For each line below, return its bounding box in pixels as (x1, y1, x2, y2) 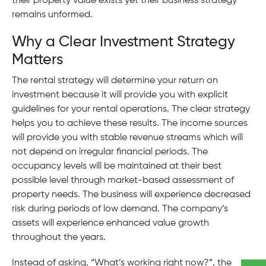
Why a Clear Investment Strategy (12, 34, 235, 50)
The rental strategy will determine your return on (12, 76, 218, 86)
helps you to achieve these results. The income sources (12, 119, 248, 129)
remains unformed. (12, 9, 93, 20)
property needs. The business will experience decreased (12, 190, 251, 200)
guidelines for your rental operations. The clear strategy (12, 104, 250, 115)
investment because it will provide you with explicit (12, 90, 228, 100)
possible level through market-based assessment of (12, 176, 234, 186)
